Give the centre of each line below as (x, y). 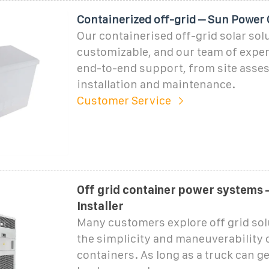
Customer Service (124, 100)
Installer (100, 206)
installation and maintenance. (156, 84)
